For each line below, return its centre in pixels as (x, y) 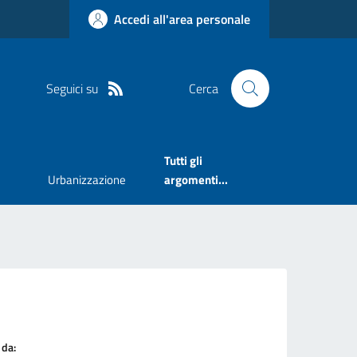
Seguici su (72, 88)
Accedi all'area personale (182, 19)
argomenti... (196, 180)
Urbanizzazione (86, 180)
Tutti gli (183, 161)
